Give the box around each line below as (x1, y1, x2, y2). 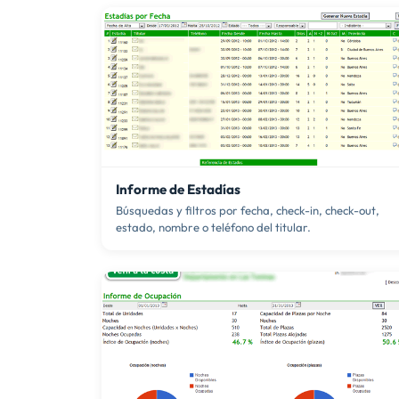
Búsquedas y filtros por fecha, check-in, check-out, (116, 203, 379, 218)
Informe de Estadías (116, 181, 240, 199)
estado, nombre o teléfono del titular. (116, 220, 311, 235)
